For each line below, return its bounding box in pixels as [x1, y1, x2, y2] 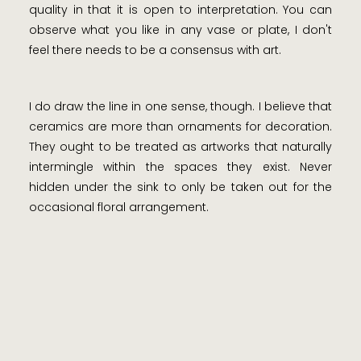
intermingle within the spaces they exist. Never [28, 159, 333, 176]
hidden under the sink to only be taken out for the [28, 179, 333, 196]
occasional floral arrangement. [28, 199, 209, 216]
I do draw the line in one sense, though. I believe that [28, 98, 333, 115]
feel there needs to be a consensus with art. [28, 42, 281, 59]
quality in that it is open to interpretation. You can [28, 2, 333, 19]
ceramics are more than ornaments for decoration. [28, 118, 333, 135]
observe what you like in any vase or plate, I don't [28, 22, 333, 39]
